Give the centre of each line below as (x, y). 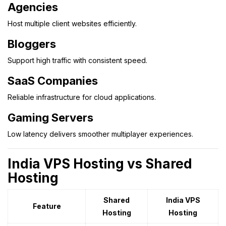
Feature (47, 206)
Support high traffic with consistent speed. (77, 60)
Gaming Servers (50, 117)
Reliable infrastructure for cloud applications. (82, 97)
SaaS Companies (53, 80)
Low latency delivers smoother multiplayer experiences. (100, 134)
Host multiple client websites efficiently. (72, 23)
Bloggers (32, 44)
